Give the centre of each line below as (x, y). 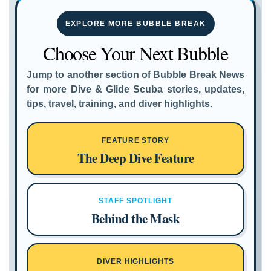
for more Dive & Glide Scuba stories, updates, (135, 89)
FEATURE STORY (135, 140)
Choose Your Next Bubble (135, 53)
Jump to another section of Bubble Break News (135, 75)
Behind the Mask (135, 218)
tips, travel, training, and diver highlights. (119, 104)
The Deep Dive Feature (135, 158)
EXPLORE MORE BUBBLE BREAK (135, 24)
